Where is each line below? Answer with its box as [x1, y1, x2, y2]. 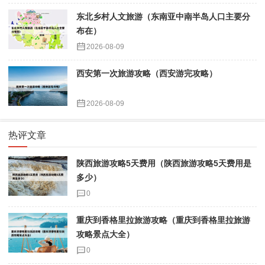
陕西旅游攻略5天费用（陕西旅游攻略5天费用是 [76, 159, 251, 168]
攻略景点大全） [76, 230, 134, 239]
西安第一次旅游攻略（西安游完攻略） [76, 69, 217, 78]
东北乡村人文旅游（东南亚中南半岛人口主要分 [76, 12, 250, 21]
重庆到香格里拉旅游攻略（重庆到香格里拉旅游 [76, 215, 250, 225]
